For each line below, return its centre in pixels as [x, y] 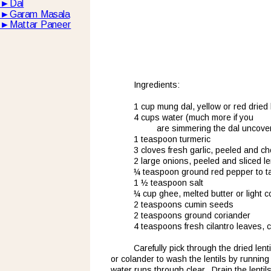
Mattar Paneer [40, 25]
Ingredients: [156, 85]
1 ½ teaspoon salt [168, 182]
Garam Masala [40, 14]
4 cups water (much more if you [194, 117]
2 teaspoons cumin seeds [183, 204]
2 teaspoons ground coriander [192, 215]
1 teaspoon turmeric [172, 139]
